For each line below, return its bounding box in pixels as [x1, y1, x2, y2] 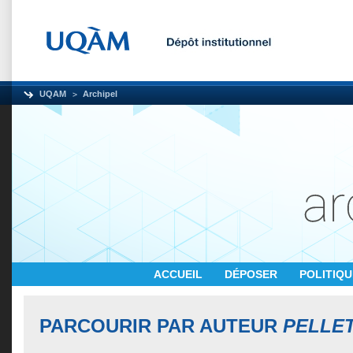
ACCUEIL [154, 268, 206, 281]
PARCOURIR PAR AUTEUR [39, 315, 283, 336]
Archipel [83, 89, 117, 98]
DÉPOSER [225, 268, 281, 281]
